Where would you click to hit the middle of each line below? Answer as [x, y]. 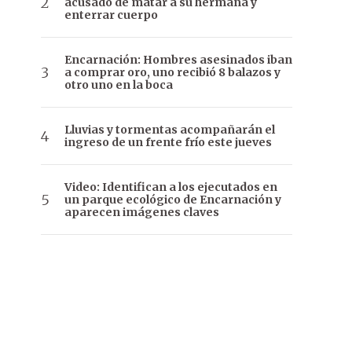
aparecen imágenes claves [142, 213]
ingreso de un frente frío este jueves [168, 143]
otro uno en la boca [119, 85]
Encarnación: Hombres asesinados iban [178, 60]
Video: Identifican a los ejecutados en [171, 187]
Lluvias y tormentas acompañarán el [170, 130]
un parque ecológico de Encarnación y [173, 200]
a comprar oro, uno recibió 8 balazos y [172, 73]
